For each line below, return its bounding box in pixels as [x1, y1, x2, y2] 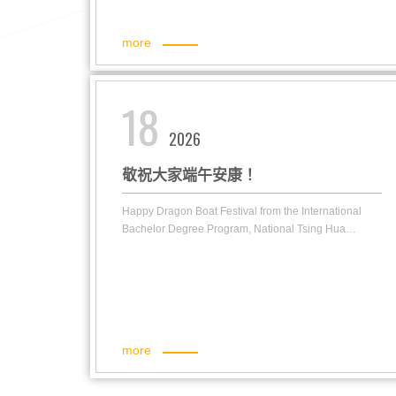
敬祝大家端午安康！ [122, 167, 257, 185]
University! [122, 240, 172, 254]
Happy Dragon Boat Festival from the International [122, 205, 362, 218]
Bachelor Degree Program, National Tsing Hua [122, 223, 346, 236]
